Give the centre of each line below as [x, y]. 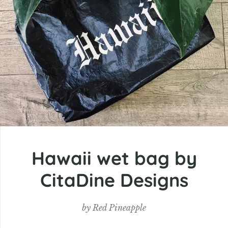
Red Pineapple [120, 208]
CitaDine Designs [114, 180]
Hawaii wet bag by [114, 158]
